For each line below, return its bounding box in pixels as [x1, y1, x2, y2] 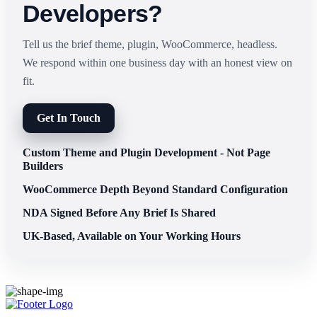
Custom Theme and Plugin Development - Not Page [23, 146, 270, 159]
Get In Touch [37, 112, 100, 125]
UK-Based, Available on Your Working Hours [23, 230, 241, 243]
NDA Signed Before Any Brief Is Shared [23, 207, 216, 219]
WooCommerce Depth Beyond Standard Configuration [23, 183, 288, 196]
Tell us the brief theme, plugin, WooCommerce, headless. [23, 38, 277, 51]
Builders [23, 160, 63, 173]
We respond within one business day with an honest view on [23, 57, 292, 69]
